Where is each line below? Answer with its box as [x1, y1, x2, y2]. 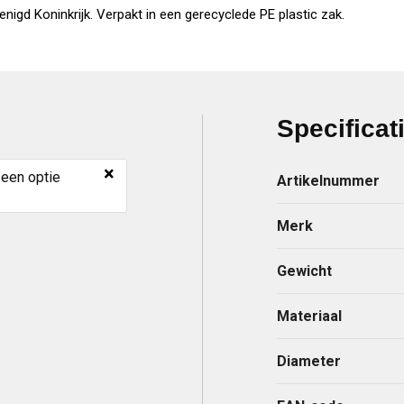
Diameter [277, 352, 342, 370]
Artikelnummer [277, 171, 381, 189]
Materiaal [277, 307, 343, 325]
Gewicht [277, 262, 333, 280]
